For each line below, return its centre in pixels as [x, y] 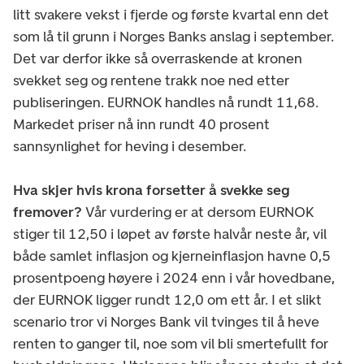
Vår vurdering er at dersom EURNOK [198, 212]
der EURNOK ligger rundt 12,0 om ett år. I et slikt [167, 299]
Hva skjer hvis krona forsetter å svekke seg [152, 190]
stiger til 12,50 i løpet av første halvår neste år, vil [170, 234]
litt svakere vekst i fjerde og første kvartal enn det [171, 14]
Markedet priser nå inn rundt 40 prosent [141, 124]
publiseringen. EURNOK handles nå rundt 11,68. [166, 102]
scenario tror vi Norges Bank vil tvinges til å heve [166, 321]
